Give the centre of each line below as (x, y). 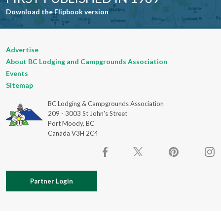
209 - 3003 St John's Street (87, 113)
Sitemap (19, 85)
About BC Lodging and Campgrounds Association (87, 61)
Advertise (22, 49)
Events (17, 73)
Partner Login (52, 181)
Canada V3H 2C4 (73, 133)
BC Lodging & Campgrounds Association (106, 103)
